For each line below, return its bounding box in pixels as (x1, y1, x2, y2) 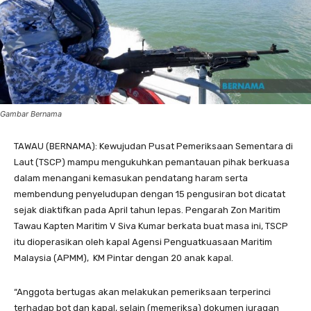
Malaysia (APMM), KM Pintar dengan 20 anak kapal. (14, 253, 235, 264)
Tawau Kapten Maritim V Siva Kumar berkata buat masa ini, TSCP (14, 221, 288, 232)
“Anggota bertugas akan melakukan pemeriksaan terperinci (14, 287, 271, 298)
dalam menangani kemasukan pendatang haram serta (14, 173, 248, 184)
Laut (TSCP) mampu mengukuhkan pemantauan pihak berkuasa (14, 157, 289, 168)
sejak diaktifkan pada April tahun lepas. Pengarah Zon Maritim (14, 205, 280, 216)
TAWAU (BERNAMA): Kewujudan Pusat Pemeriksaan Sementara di (14, 141, 293, 152)
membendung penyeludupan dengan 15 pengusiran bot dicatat (14, 189, 285, 200)
